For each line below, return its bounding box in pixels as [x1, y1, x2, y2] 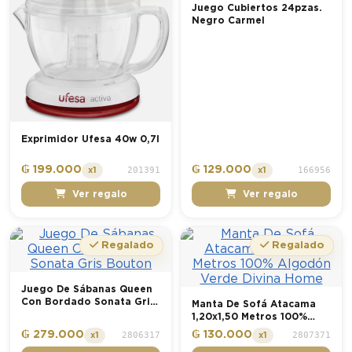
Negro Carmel [192, 15, 265, 25]
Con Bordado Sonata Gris [21, 297, 156, 307]
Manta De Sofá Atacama [192, 299, 316, 310]
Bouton [21, 310, 60, 320]
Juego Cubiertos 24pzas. [192, 2, 322, 13]
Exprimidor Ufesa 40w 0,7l [21, 134, 159, 144]
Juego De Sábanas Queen [21, 284, 152, 295]
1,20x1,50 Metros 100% [192, 312, 307, 322]
